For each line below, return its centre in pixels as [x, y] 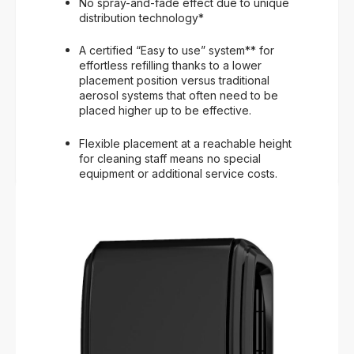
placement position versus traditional [174, 81]
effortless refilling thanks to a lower [170, 66]
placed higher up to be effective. [165, 111]
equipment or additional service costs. [178, 173]
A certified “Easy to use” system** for [177, 51]
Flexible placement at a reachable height [185, 143]
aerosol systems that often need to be [179, 96]
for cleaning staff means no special [170, 158]
